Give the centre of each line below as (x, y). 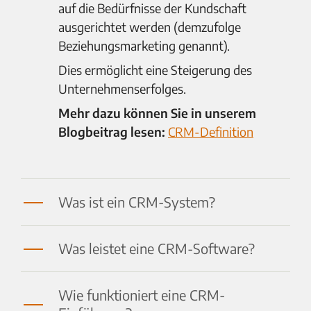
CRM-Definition (211, 132)
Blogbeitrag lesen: (113, 132)
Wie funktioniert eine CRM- (142, 295)
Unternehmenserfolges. (122, 89)
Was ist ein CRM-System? (137, 202)
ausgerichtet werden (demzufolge (150, 27)
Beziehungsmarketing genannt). (144, 46)
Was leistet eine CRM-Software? (157, 249)
